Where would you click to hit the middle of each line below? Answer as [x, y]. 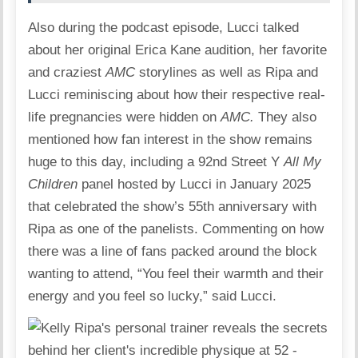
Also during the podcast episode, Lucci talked [164, 27]
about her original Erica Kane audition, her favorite [178, 50]
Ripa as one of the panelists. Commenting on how [176, 229]
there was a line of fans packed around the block [173, 251]
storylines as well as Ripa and [229, 72]
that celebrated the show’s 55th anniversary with [173, 206]
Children [55, 184]
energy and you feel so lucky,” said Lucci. [153, 296]
